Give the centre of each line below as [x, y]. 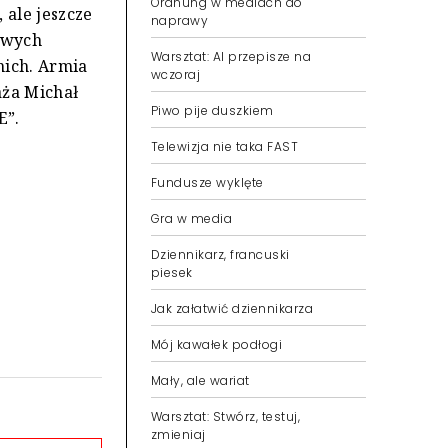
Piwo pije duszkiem [212, 110]
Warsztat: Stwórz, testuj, [225, 416]
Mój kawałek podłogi [217, 344]
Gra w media [192, 218]
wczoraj [176, 74]
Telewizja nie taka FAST [225, 146]
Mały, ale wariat [200, 380]
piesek [172, 272]
